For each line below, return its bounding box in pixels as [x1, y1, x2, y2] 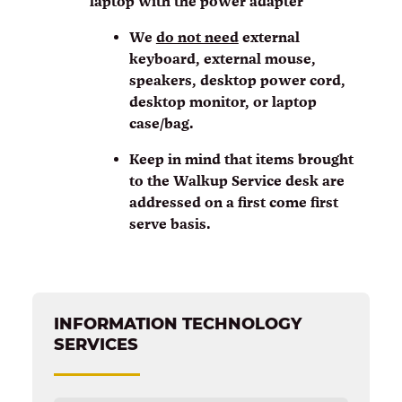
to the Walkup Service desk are [128, 170, 345, 190]
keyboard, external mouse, [128, 48, 316, 68]
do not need [155, 27, 239, 47]
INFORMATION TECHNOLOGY [53, 313, 301, 334]
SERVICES [53, 334, 138, 354]
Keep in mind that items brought [128, 149, 354, 169]
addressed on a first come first [128, 192, 338, 212]
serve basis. [128, 214, 211, 233]
